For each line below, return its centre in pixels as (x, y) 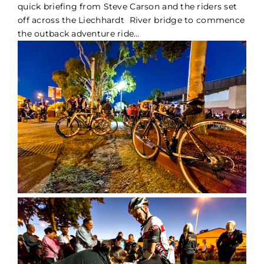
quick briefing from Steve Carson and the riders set (128, 7)
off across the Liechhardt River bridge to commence (131, 20)
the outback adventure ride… (79, 34)
